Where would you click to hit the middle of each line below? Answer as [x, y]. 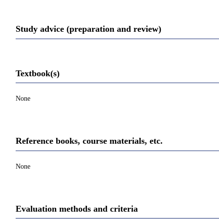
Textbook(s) [38, 73]
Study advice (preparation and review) [88, 29]
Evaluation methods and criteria [77, 208]
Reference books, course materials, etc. [89, 141]
